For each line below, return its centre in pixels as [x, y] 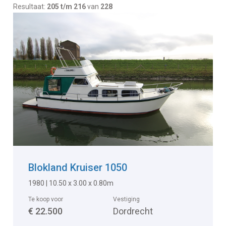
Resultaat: [30, 7]
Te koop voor [46, 200]
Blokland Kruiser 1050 [78, 168]
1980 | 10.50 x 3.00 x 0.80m [71, 183]
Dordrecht [133, 211]
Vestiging [126, 200]
